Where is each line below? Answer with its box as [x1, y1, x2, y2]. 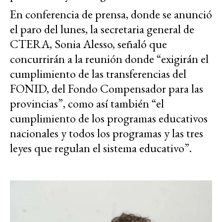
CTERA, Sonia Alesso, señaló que [10, 36, 167, 52]
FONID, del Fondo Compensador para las [10, 81, 203, 97]
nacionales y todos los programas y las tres [10, 125, 203, 141]
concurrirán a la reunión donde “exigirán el [10, 51, 209, 67]
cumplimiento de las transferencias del [10, 66, 186, 82]
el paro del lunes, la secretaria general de [10, 21, 194, 37]
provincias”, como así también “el [10, 96, 164, 111]
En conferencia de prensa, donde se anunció [10, 6, 212, 22]
